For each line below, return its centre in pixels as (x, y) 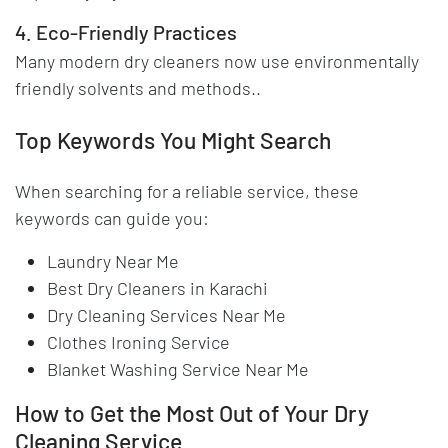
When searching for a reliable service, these (187, 190)
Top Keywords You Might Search (173, 139)
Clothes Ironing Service (138, 341)
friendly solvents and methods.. (138, 87)
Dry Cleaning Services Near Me (166, 314)
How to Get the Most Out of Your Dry (192, 412)
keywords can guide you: (112, 217)
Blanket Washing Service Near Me (178, 368)
